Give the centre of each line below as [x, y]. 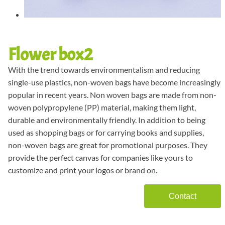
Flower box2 [50, 54]
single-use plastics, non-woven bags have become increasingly [114, 82]
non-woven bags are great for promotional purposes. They [108, 145]
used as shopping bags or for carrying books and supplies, [106, 132]
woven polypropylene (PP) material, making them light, [102, 107]
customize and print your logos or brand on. [83, 170]
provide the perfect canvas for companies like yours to [100, 157]
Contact [183, 196]
